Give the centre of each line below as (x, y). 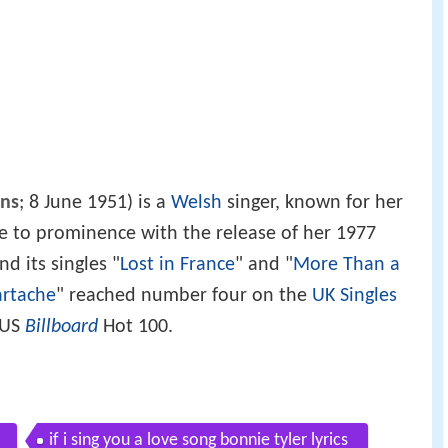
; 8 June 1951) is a (95, 202)
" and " (264, 264)
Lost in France (177, 264)
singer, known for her (312, 202)
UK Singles (354, 295)
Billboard (61, 326)
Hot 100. (135, 326)
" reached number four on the (184, 295)
